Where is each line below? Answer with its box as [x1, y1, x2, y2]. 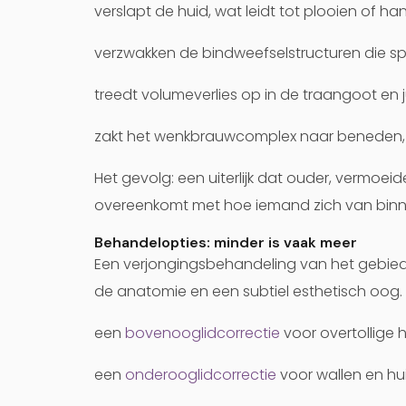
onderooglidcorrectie [125, 364, 276, 385]
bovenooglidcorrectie [125, 323, 280, 343]
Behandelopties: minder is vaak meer [94, 233, 357, 252]
